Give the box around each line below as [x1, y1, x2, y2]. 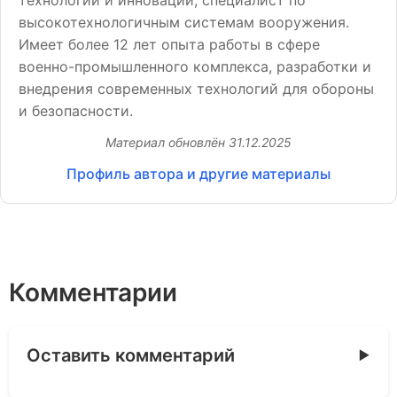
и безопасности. [19, 102, 133, 120]
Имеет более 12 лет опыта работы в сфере [19, 35, 320, 53]
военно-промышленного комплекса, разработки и [19, 58, 371, 75]
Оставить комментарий [27, 345, 235, 366]
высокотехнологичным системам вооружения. [19, 13, 349, 31]
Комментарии [9, 277, 177, 307]
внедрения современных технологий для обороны [19, 80, 374, 97]
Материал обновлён [105, 135, 229, 150]
